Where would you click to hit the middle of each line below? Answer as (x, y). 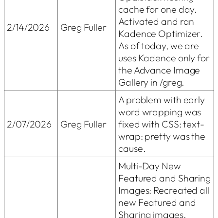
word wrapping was (160, 111)
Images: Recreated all (164, 190)
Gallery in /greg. (152, 82)
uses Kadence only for (164, 57)
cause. (132, 148)
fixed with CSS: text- (161, 124)
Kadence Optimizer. (161, 33)
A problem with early (162, 99)
